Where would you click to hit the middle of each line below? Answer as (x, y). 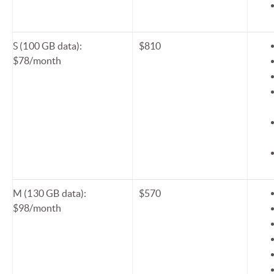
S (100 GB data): (48, 46)
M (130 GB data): (50, 194)
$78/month (37, 61)
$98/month (37, 208)
